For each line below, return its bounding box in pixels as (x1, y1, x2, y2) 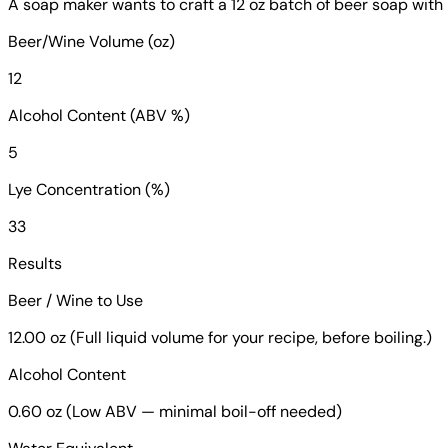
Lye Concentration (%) (8, 178, 170, 200)
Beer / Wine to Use (8, 289, 143, 311)
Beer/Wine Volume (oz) (8, 30, 175, 52)
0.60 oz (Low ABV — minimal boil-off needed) (8, 400, 342, 422)
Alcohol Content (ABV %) (8, 104, 190, 126)
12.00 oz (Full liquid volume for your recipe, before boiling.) (8, 326, 432, 348)
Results (8, 252, 62, 274)
